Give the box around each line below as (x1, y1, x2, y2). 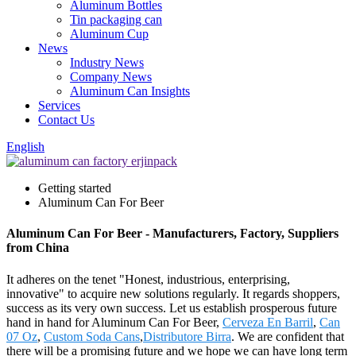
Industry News (70, 56, 144, 69)
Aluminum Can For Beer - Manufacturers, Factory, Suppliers (6, 226, 339, 241)
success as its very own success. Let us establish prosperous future (6, 300, 337, 315)
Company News (70, 70, 152, 83)
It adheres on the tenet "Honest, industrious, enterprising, (6, 272, 290, 286)
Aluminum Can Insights (70, 84, 190, 98)
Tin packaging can (70, 13, 162, 26)
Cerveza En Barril (222, 315, 313, 329)
